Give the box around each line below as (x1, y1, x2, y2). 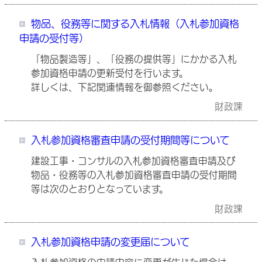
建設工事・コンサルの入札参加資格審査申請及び (31, 156, 236, 166)
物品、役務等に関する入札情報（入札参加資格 (31, 18, 239, 29)
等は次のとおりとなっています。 (31, 184, 168, 194)
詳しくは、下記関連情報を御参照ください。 (31, 82, 218, 92)
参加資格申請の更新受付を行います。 (31, 68, 188, 78)
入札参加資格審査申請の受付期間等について (31, 135, 229, 146)
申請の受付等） (19, 33, 89, 43)
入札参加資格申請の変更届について (31, 237, 189, 247)
